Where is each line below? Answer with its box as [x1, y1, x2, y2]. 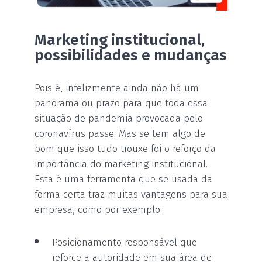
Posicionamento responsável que [52, 236, 197, 249]
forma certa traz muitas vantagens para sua [35, 188, 227, 201]
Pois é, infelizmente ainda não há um [35, 81, 199, 94]
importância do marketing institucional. [35, 157, 208, 170]
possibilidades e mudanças [35, 46, 227, 64]
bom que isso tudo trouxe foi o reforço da [35, 142, 216, 155]
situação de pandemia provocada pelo [35, 112, 203, 125]
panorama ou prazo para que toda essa [35, 96, 208, 109]
